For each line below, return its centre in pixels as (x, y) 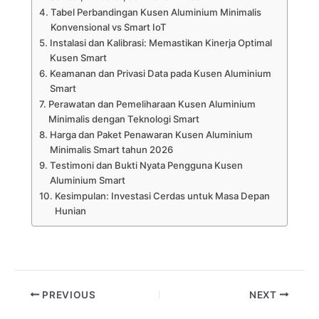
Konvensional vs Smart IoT (108, 27)
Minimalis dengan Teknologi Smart (124, 119)
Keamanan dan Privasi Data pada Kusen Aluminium (160, 74)
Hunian (70, 211)
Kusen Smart (78, 58)
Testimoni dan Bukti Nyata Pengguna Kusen (146, 166)
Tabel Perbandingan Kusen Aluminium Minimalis (156, 12)
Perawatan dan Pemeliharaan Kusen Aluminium (152, 104)
